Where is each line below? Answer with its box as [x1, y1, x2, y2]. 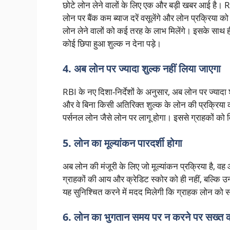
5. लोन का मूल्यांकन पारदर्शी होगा [63, 136, 182, 150]
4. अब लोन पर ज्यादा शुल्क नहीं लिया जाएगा [63, 62, 221, 76]
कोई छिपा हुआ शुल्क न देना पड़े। [63, 37, 161, 49]
